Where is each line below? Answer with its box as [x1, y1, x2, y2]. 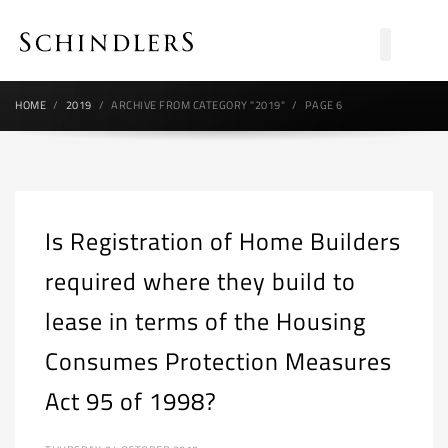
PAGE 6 [304, 97, 343, 113]
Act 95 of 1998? [45, 383, 217, 419]
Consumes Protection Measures [45, 343, 392, 379]
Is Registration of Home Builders [45, 223, 401, 259]
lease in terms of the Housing [45, 303, 366, 339]
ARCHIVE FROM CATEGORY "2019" [111, 97, 285, 113]
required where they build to [45, 263, 356, 299]
